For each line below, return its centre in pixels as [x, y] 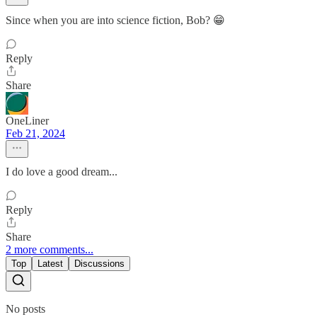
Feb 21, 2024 [35, 134]
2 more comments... [50, 250]
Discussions [99, 264]
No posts [25, 309]
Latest [50, 264]
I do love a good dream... [62, 172]
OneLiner [27, 121]
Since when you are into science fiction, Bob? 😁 [115, 21]
